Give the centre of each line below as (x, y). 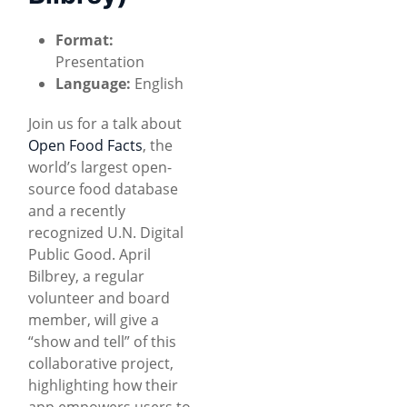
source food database (103, 189)
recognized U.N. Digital (106, 232)
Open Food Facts (85, 145)
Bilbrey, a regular (86, 276)
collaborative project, (101, 363)
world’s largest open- (100, 167)
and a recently (77, 210)
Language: (93, 83)
